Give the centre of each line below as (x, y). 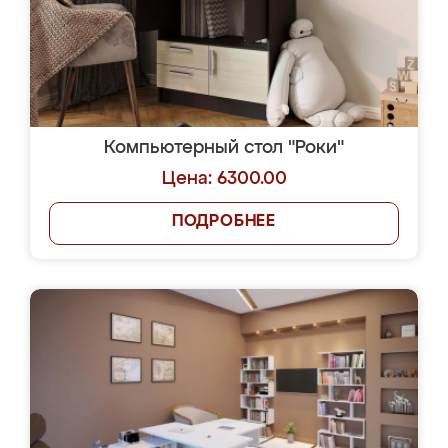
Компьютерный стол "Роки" (224, 148)
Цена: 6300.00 (224, 179)
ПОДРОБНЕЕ (224, 222)
